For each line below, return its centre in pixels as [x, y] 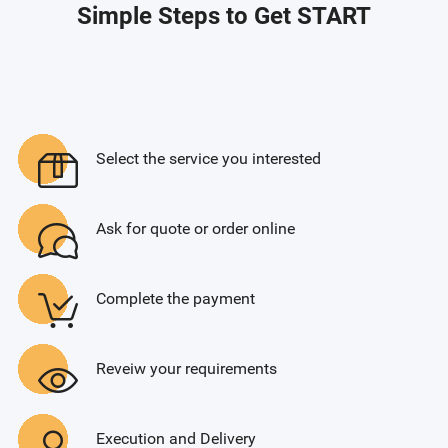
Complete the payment [175, 298]
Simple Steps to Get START [224, 16]
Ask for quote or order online [195, 228]
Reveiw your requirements [186, 368]
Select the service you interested [208, 158]
